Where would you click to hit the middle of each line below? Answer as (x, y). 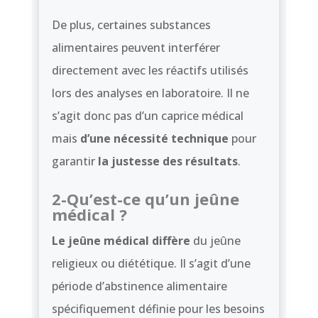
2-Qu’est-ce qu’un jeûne (145, 198)
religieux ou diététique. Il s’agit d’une (151, 263)
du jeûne (215, 240)
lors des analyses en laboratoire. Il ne (150, 93)
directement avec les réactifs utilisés (150, 70)
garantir (75, 161)
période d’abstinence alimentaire (139, 286)
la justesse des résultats (168, 161)
